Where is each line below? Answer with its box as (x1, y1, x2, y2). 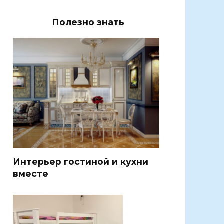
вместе (13, 168, 48, 179)
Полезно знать (51, 17, 124, 28)
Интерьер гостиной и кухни (13, 156, 148, 167)
